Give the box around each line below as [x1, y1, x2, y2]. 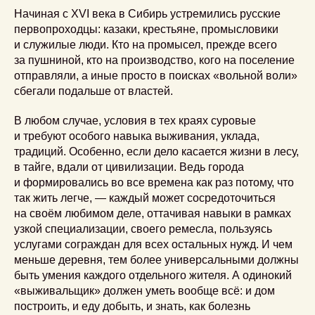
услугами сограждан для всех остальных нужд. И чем [14, 238, 292, 250]
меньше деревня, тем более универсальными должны [14, 253, 299, 266]
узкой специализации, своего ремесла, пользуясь [14, 222, 272, 235]
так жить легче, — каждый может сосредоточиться [14, 191, 276, 204]
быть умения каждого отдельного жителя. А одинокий [14, 269, 292, 281]
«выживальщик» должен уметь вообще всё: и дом [14, 284, 275, 297]
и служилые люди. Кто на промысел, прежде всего [14, 38, 277, 51]
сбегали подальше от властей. [14, 84, 173, 97]
